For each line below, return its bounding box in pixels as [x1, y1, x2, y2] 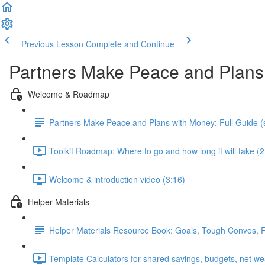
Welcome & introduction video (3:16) [49, 173, 185, 185]
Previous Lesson [21, 38, 83, 50]
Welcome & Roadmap [28, 88, 109, 100]
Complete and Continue [86, 38, 174, 50]
